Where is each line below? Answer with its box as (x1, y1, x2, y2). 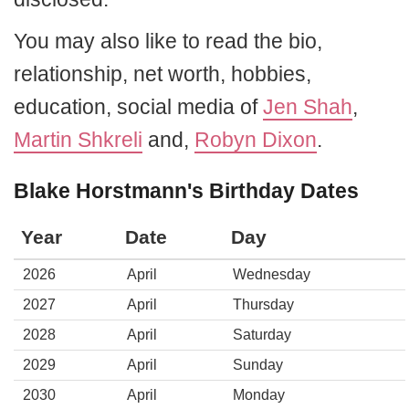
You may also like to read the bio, (14, 29, 322, 53)
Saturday (233, 327, 291, 342)
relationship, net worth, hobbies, (14, 62, 311, 86)
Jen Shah (263, 95, 352, 119)
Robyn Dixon (194, 128, 317, 152)
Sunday (233, 357, 283, 372)
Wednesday (233, 267, 310, 282)
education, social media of (14, 95, 263, 119)
